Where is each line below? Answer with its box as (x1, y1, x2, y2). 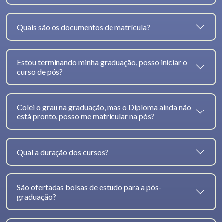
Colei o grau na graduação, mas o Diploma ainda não (17, 102, 191, 112)
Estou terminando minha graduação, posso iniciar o (17, 57, 187, 67)
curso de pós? (17, 67, 63, 77)
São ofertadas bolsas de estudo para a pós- (17, 182, 162, 192)
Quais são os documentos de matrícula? (17, 22, 150, 32)
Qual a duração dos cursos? (17, 147, 109, 157)
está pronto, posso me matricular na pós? (17, 111, 155, 121)
